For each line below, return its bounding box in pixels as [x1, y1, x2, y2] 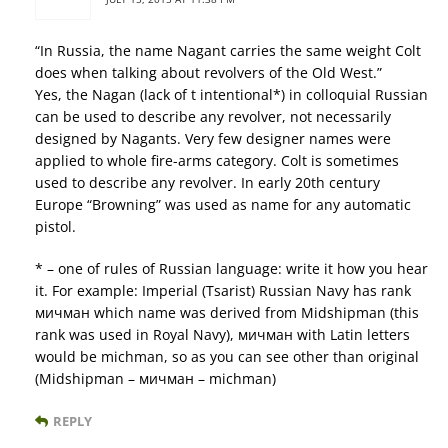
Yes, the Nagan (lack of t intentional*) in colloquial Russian [35, 85, 428, 105]
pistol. [35, 217, 76, 237]
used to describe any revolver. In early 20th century [35, 173, 380, 193]
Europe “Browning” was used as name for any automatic [35, 195, 411, 215]
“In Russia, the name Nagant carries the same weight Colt [35, 41, 421, 61]
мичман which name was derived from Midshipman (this [35, 303, 419, 323]
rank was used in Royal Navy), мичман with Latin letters [35, 325, 410, 345]
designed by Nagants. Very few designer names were [35, 129, 391, 149]
